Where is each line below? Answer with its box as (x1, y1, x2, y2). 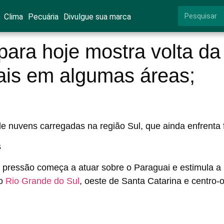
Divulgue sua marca (63, 12, 131, 21)
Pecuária (27, 12, 58, 21)
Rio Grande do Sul (5, 175, 79, 186)
